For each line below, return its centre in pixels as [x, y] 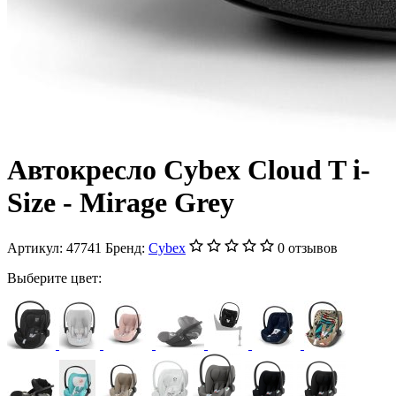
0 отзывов [308, 247]
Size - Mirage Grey [121, 203]
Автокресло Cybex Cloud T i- [189, 170]
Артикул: [37, 247]
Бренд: [127, 247]
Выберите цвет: [54, 278]
